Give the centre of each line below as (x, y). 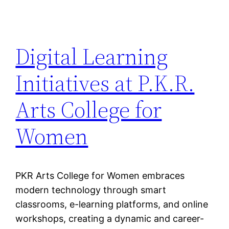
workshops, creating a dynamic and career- (110, 218)
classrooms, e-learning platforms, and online (112, 204)
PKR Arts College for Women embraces (100, 175)
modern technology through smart (91, 190)
